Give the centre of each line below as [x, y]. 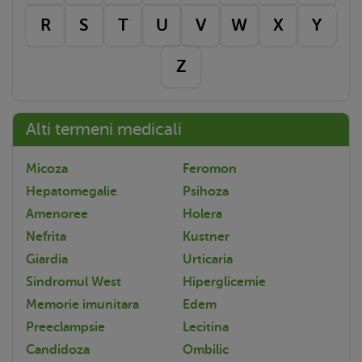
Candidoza [58, 349]
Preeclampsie [65, 327]
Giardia [47, 259]
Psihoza [206, 191]
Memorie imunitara [82, 304]
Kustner [206, 236]
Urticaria [208, 259]
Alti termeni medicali [104, 129]
